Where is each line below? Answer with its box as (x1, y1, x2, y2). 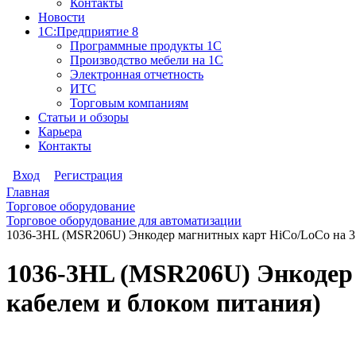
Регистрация (54, 168, 122, 182)
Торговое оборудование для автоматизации (6, 214, 242, 227)
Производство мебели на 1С (70, 53, 223, 67)
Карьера (38, 125, 82, 138)
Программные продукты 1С (70, 39, 222, 52)
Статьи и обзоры (38, 110, 129, 124)
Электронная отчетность (70, 68, 203, 81)
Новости (38, 10, 85, 24)
